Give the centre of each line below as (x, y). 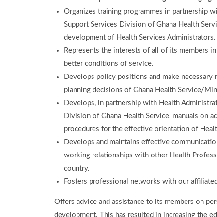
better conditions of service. (109, 64)
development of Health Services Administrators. (140, 38)
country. (77, 168)
